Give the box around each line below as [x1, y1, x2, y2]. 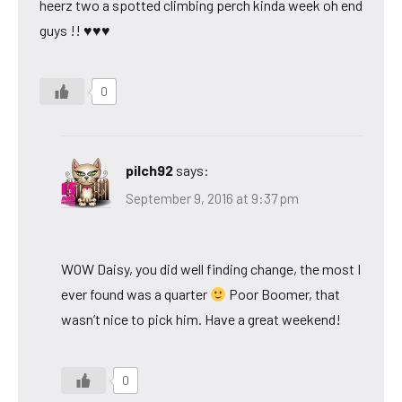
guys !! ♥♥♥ [39, 21, 110, 39]
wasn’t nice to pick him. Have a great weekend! [61, 310, 341, 328]
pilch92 [126, 161, 173, 179]
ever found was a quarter [61, 285, 210, 303]
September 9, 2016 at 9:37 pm [126, 190, 299, 207]
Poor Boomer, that [226, 285, 341, 303]
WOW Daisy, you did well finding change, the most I [61, 260, 361, 278]
